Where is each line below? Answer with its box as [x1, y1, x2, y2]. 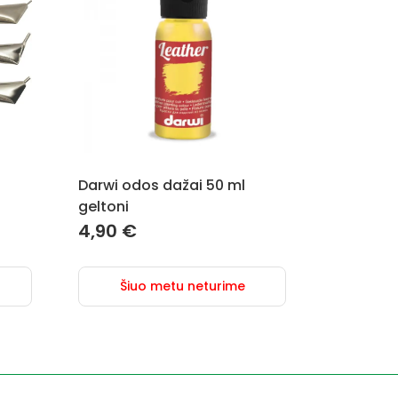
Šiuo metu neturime [119, 277, 245, 295]
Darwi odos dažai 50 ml [78, 175, 245, 195]
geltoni [78, 196, 129, 217]
